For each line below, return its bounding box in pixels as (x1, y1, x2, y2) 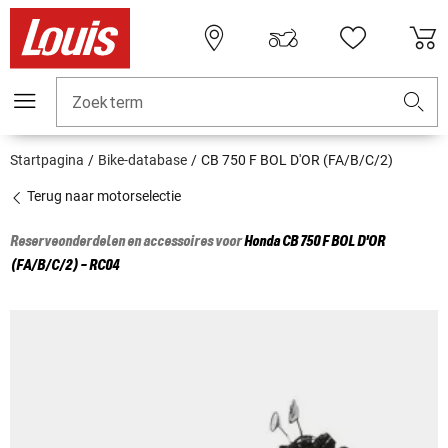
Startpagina (10, 152, 84, 169)
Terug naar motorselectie (24, 188, 181, 205)
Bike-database (98, 152, 187, 169)
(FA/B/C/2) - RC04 (10, 258, 119, 275)
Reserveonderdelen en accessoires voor (10, 234, 244, 251)
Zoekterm (72, 93, 144, 113)
